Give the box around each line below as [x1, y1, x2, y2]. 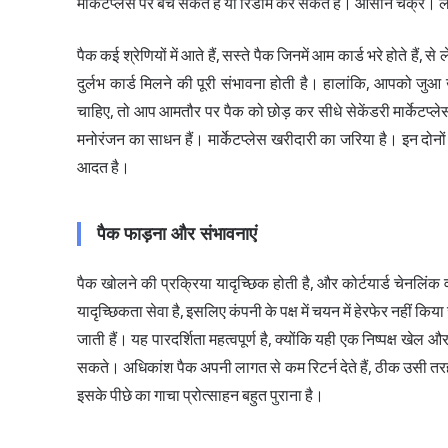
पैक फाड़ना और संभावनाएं [97, 223, 257, 246]
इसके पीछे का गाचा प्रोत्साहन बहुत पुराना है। [77, 386, 324, 406]
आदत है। [77, 158, 130, 178]
